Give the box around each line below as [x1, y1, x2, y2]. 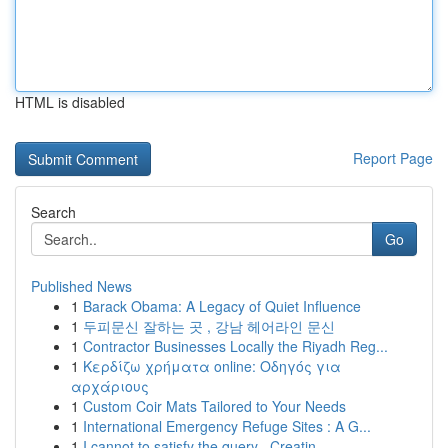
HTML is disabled [15, 92, 125, 112]
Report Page [353, 148, 433, 168]
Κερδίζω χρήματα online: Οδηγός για [83, 356, 341, 376]
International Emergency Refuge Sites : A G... [83, 416, 371, 436]
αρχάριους [71, 376, 149, 396]
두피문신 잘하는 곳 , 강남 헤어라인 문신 [83, 316, 335, 336]
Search [31, 202, 76, 222]
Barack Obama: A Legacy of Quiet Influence [83, 296, 361, 316]
